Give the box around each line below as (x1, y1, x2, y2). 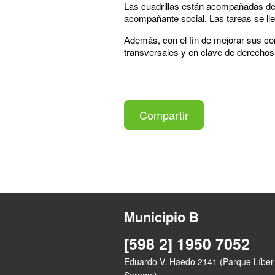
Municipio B (124, 206, 199, 227)
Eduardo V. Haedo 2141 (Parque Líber (124, 255, 274, 268)
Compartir (139, 106, 188, 123)
